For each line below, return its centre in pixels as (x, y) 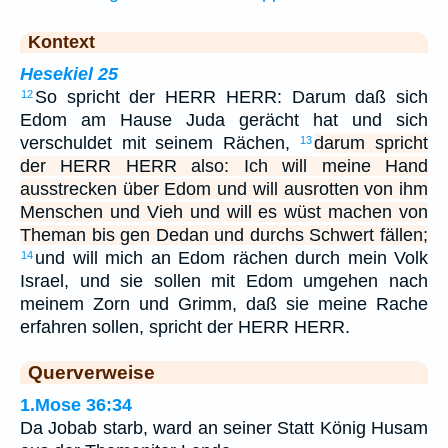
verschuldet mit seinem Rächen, (160, 143)
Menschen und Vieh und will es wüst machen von (224, 212)
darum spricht (371, 143)
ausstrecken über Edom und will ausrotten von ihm (224, 189)
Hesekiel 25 (69, 74)
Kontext (61, 42)
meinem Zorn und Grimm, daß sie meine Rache (224, 304)
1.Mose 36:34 (76, 405)
